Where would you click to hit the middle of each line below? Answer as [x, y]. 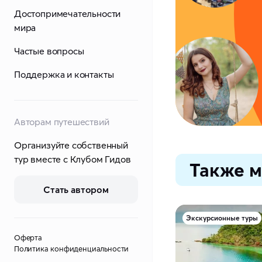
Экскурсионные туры [222, 218]
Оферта [28, 237]
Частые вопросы [49, 51]
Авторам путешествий [62, 122]
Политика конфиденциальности [72, 249]
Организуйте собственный [71, 145]
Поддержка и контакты [64, 74]
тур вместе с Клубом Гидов [73, 159]
